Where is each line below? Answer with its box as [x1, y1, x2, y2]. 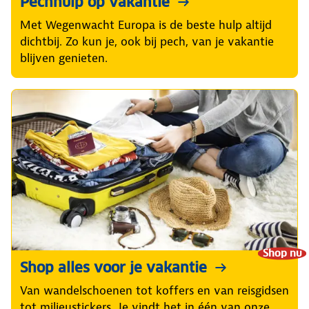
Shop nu [262, 246, 302, 259]
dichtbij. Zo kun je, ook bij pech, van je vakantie [20, 33, 274, 49]
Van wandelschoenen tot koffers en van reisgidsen [20, 283, 289, 299]
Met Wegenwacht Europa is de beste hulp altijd [20, 17, 272, 32]
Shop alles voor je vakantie [20, 259, 207, 277]
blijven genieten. [20, 50, 108, 66]
